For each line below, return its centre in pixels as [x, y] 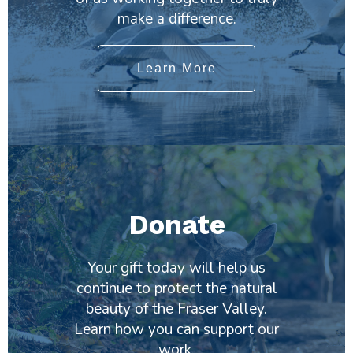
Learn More [176, 68]
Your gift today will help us [176, 268]
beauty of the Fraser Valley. [176, 309]
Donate [176, 225]
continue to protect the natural [176, 289]
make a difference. [176, 19]
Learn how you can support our [176, 330]
